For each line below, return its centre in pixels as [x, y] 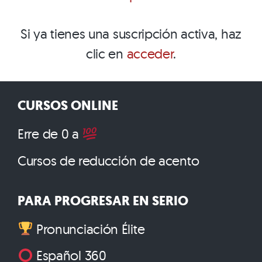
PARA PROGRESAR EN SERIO [103, 201]
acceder [150, 54]
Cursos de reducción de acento [108, 160]
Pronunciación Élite [89, 229]
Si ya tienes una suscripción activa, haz [131, 34]
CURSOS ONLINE [68, 106]
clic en [106, 54]
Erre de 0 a [50, 134]
